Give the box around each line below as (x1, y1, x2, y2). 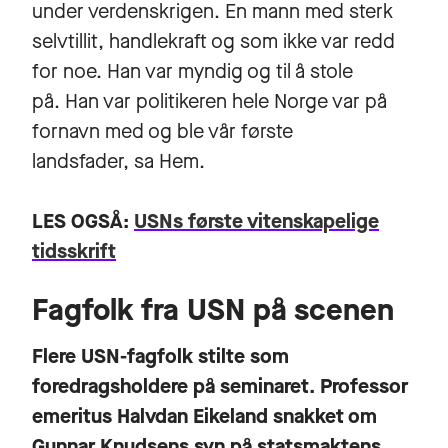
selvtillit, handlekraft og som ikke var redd (32, 27, 395, 55)
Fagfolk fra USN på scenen (32, 289, 394, 330)
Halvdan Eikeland (117, 402, 268, 430)
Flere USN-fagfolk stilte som (32, 342, 289, 370)
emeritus (32, 402, 117, 430)
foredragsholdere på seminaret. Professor (32, 372, 408, 400)
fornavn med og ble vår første (32, 117, 293, 145)
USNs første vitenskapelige (134, 207, 379, 235)
